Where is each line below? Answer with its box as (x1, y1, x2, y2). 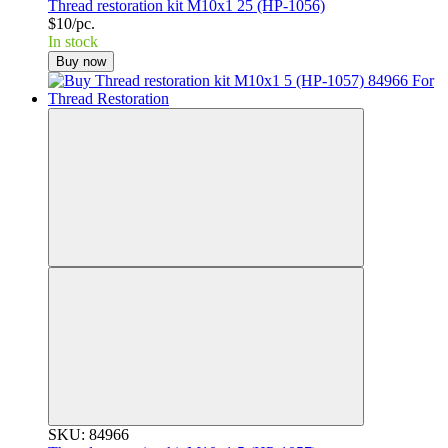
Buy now (56, 53, 106, 69)
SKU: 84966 (48, 425, 129, 443)
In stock (48, 32, 98, 50)
